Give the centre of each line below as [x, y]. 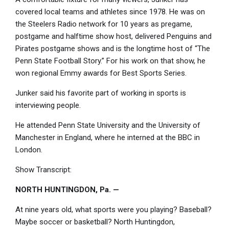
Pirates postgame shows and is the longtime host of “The [113, 49]
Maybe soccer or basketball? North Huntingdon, [95, 222]
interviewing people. [48, 106]
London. [29, 150]
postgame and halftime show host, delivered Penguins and [113, 37]
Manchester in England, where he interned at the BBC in [108, 138]
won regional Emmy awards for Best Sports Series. [101, 73]
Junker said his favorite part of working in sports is [101, 93]
